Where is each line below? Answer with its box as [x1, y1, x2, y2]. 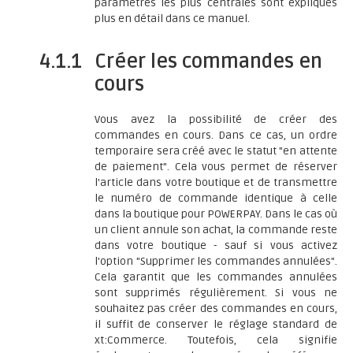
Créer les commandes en [95, 50, 322, 73]
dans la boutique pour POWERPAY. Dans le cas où [95, 207, 337, 221]
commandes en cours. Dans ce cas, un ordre [95, 128, 337, 142]
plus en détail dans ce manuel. [95, 12, 250, 25]
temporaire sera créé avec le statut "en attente [95, 144, 337, 158]
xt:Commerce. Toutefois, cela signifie [95, 333, 337, 347]
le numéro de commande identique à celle [95, 191, 337, 205]
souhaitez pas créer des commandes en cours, [95, 302, 337, 315]
